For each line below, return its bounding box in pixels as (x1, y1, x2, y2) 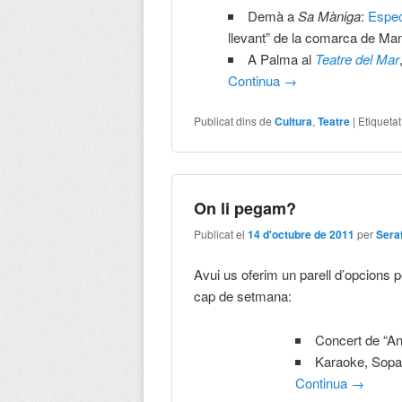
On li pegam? (194, 197, 297, 221)
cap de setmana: (194, 286, 293, 306)
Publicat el (194, 225, 249, 241)
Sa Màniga (297, 5, 361, 25)
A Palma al (247, 48, 315, 68)
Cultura (275, 113, 313, 130)
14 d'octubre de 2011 (248, 225, 355, 242)
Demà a (247, 5, 298, 25)
